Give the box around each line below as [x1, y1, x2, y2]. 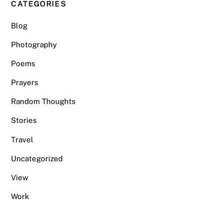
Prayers [11, 78, 39, 87]
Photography [11, 40, 57, 49]
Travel [11, 135, 34, 144]
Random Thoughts [11, 97, 76, 106]
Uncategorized [11, 154, 63, 163]
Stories [11, 116, 37, 125]
